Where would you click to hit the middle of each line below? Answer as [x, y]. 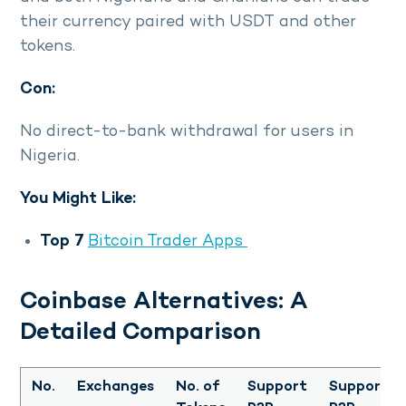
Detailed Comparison [140, 333]
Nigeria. [50, 156]
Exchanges [116, 387]
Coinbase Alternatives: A [164, 302]
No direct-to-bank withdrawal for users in [187, 131]
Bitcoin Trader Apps [168, 241]
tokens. [52, 46]
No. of [198, 387]
